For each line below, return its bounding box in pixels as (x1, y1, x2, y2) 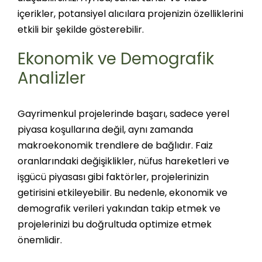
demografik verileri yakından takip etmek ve (17, 201, 220, 215)
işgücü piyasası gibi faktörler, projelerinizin (17, 170, 209, 184)
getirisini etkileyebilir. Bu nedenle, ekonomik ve (17, 185, 227, 199)
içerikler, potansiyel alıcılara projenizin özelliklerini (17, 7, 243, 21)
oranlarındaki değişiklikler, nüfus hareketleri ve (17, 154, 229, 168)
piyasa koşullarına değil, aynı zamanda (17, 122, 193, 136)
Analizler (17, 67, 85, 90)
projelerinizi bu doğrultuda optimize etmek (17, 217, 212, 231)
